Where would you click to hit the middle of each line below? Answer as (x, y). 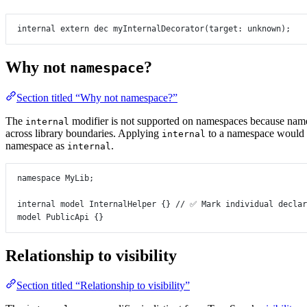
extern (75, 28)
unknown (264, 28)
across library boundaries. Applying (84, 133)
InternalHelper (123, 204)
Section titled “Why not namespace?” (97, 97)
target (223, 28)
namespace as (36, 145)
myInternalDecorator (159, 28)
